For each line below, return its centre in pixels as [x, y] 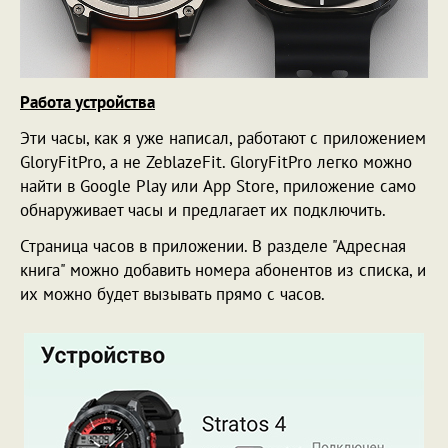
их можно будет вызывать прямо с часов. [174, 294]
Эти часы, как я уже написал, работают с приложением [223, 138]
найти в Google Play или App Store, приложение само [218, 186]
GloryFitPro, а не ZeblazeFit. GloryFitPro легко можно [216, 162]
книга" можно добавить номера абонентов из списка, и [223, 270]
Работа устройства [87, 102]
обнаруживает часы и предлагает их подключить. [203, 210]
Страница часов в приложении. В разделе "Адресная [213, 246]
